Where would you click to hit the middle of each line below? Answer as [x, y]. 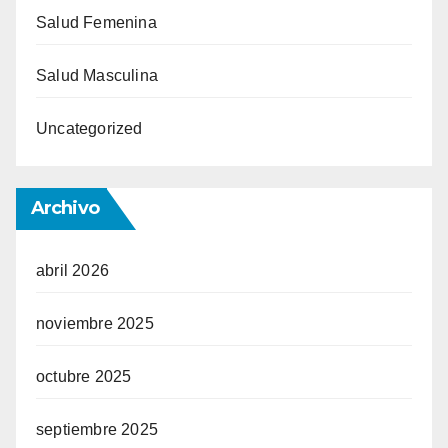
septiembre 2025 [97, 430]
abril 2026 [72, 271]
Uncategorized [89, 129]
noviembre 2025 [95, 324]
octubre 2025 [84, 377]
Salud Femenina [96, 23]
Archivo [65, 208]
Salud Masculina [97, 76]
